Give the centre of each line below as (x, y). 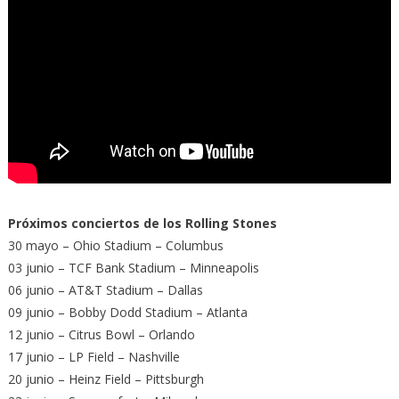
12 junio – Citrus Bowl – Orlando (101, 334)
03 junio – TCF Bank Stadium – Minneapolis (133, 268)
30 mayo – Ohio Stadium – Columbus (115, 245)
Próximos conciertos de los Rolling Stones (142, 223)
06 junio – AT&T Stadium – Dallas (105, 290)
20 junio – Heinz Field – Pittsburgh (106, 379)
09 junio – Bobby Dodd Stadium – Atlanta (127, 312)
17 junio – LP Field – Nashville (94, 357)
